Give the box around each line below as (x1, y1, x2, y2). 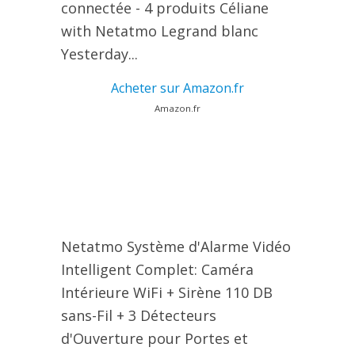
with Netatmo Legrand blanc (60, 21, 258, 41)
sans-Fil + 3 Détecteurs (60, 306, 216, 326)
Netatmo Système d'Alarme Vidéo (60, 237, 291, 257)
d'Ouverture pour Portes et (60, 329, 248, 349)
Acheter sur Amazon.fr (111, 79, 244, 97)
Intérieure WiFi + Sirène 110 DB (60, 283, 273, 303)
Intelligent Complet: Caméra (60, 260, 254, 280)
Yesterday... (60, 44, 138, 64)
